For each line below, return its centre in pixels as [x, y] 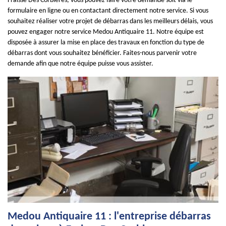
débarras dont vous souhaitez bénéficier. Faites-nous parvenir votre [102, 53]
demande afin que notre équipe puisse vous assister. [80, 64]
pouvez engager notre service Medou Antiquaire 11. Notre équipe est [106, 32]
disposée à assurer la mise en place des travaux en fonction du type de [106, 43]
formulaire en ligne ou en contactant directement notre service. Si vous [108, 11]
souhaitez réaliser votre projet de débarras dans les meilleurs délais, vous [110, 21]
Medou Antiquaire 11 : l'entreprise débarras [109, 217]
